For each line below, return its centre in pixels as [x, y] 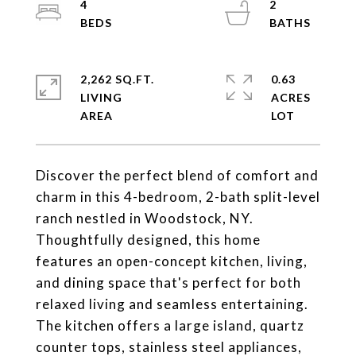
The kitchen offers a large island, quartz [170, 325]
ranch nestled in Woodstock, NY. [145, 218]
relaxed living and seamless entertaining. [172, 304]
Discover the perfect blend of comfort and [177, 175]
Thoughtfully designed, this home [148, 239]
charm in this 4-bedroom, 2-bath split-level [178, 196]
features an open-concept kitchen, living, [172, 261]
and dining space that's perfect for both [168, 282]
